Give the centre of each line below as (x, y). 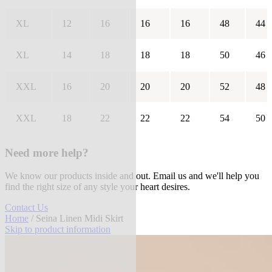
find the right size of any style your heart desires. (97, 187)
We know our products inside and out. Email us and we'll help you (132, 176)
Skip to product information (58, 229)
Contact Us (26, 208)
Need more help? (47, 152)
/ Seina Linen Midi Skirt (76, 219)
